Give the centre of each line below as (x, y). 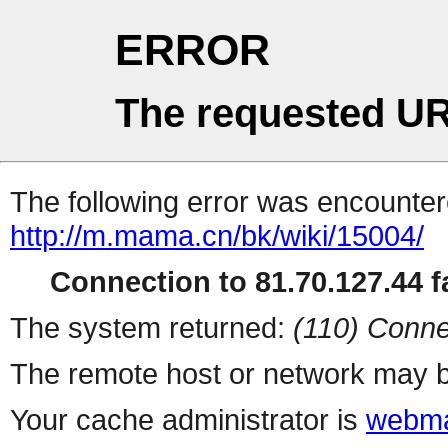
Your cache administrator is (188, 420)
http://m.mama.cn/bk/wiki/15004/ (217, 236)
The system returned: (151, 328)
